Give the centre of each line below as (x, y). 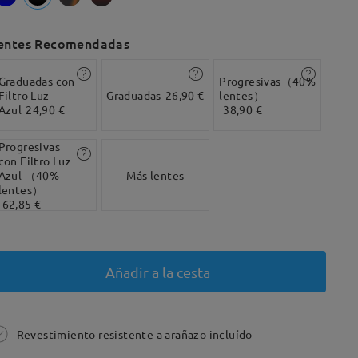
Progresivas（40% (268, 81)
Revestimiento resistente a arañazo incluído (134, 334)
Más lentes (155, 175)
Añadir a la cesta (157, 272)
